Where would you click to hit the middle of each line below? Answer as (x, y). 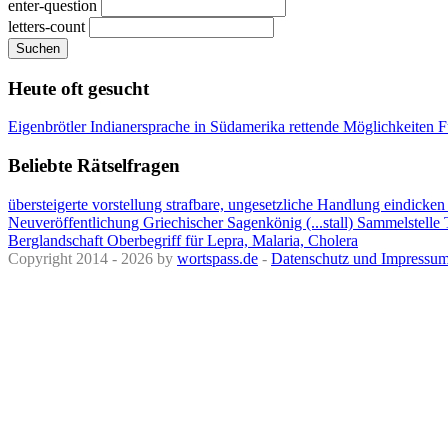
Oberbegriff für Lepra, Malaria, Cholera (232, 240)
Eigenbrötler (49, 127)
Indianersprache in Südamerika (189, 127)
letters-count (46, 26)
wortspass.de (217, 258)
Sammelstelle (400, 222)
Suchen (38, 48)
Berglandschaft (57, 240)
